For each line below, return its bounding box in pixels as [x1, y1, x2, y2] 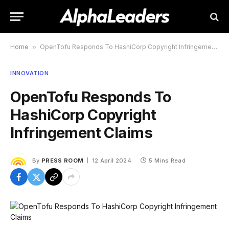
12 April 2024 [91, 157, 131, 164]
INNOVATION [10, 70, 49, 77]
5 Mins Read [149, 157, 186, 164]
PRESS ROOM [41, 157, 84, 164]
